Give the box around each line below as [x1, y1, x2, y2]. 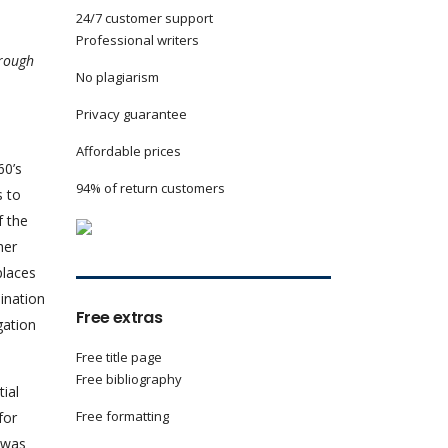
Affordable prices [76, 142, 181, 160]
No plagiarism [76, 68, 159, 86]
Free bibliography [76, 370, 182, 388]
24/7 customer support [76, 9, 213, 27]
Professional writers [76, 31, 199, 49]
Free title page [76, 348, 162, 366]
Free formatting [76, 407, 169, 425]
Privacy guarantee [76, 105, 187, 123]
